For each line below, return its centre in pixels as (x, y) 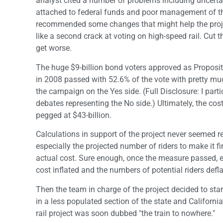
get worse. (54, 48)
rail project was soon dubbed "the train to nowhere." (125, 213)
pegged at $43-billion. (74, 115)
